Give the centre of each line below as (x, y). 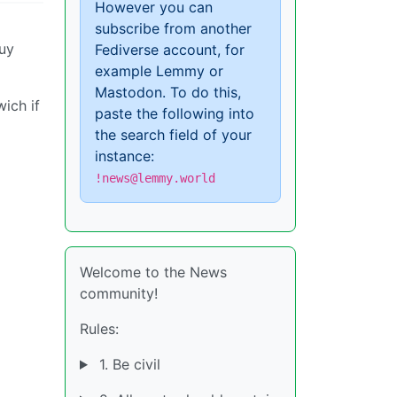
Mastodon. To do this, (168, 92)
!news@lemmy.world (155, 178)
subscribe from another (173, 28)
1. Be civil (127, 364)
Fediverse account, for (170, 50)
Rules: (99, 329)
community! (119, 293)
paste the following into (175, 113)
